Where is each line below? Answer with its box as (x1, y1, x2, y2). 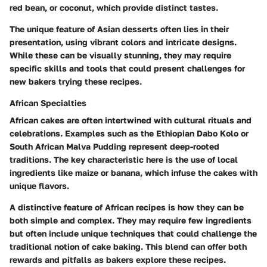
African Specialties (10, 98, 86, 108)
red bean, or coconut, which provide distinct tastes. (10, 2, 218, 13)
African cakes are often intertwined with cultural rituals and (10, 115, 252, 126)
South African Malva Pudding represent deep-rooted (10, 141, 219, 152)
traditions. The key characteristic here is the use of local (10, 154, 238, 165)
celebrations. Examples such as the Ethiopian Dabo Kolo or (10, 128, 249, 139)
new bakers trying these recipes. (10, 76, 142, 87)
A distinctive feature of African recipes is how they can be (10, 202, 244, 213)
